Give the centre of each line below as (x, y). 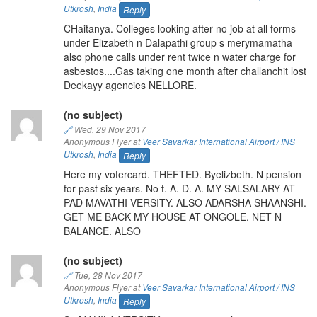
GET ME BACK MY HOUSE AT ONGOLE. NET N (172, 216)
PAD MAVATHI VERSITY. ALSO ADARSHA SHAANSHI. (185, 202)
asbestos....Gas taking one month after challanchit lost (185, 70)
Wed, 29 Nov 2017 (109, 129)
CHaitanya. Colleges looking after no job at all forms (179, 28)
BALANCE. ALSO (102, 230)
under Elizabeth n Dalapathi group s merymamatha (178, 42)
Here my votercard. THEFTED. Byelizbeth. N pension (182, 174)
